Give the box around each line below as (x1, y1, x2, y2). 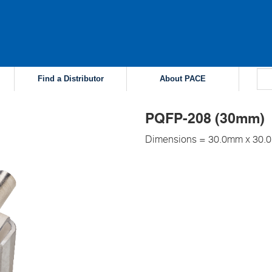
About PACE (160, 73, 206, 83)
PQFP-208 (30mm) (145, 109, 265, 127)
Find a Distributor (37, 73, 104, 83)
